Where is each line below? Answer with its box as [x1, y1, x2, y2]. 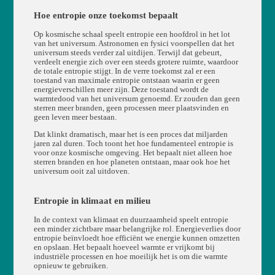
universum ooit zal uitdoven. [33, 167, 130, 176]
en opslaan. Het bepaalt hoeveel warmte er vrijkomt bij [33, 243, 215, 252]
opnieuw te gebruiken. [33, 261, 108, 271]
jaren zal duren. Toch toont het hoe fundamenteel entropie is [33, 139, 233, 149]
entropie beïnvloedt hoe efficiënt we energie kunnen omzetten [33, 234, 240, 243]
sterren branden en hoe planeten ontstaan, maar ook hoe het [33, 158, 230, 167]
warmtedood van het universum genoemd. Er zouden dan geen [33, 95, 240, 104]
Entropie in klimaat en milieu [33, 196, 150, 206]
